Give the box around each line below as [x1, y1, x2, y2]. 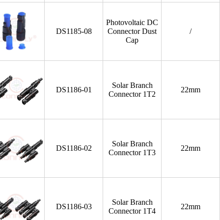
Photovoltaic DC [106, 18, 159, 27]
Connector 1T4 [109, 207, 156, 215]
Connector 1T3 [109, 148, 156, 157]
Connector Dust [108, 27, 157, 35]
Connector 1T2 [109, 90, 156, 98]
